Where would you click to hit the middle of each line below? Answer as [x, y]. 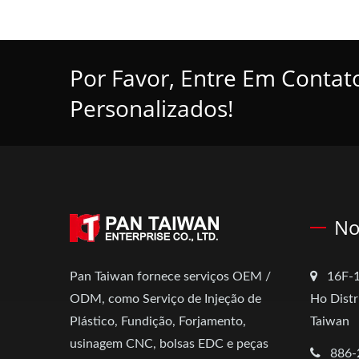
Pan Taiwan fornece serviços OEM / [170, 277]
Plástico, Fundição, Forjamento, [158, 322]
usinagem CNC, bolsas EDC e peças [169, 344]
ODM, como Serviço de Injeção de [165, 299]
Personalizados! [151, 109]
